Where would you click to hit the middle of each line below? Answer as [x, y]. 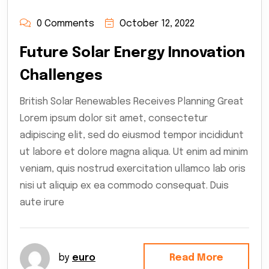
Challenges [61, 76]
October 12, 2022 [157, 24]
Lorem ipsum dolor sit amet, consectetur [114, 119]
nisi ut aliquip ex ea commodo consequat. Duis [124, 186]
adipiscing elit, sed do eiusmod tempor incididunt [132, 136]
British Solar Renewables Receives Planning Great [132, 102]
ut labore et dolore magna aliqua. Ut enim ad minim [134, 153]
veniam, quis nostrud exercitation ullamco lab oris [133, 169]
